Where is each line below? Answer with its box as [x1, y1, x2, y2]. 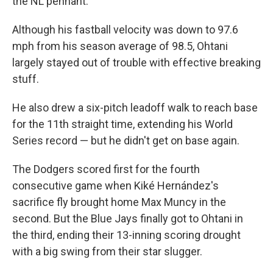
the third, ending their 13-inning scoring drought [12, 229, 241, 241]
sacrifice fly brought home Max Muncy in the [12, 196, 226, 208]
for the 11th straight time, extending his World [12, 118, 233, 130]
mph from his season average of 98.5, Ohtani [12, 40, 228, 52]
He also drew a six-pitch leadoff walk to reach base [12, 101, 258, 114]
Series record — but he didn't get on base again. [12, 134, 239, 147]
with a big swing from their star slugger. [12, 245, 202, 258]
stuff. [12, 73, 39, 85]
